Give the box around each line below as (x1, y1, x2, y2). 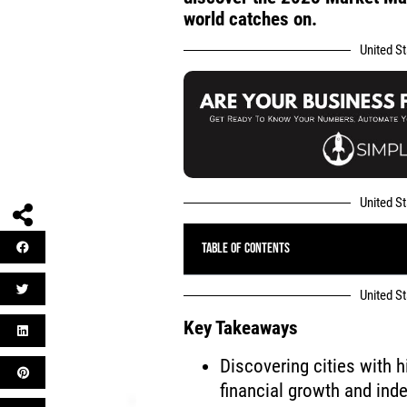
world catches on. (184, 7, 318, 30)
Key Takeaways (184, 317, 299, 340)
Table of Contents (202, 240, 291, 258)
